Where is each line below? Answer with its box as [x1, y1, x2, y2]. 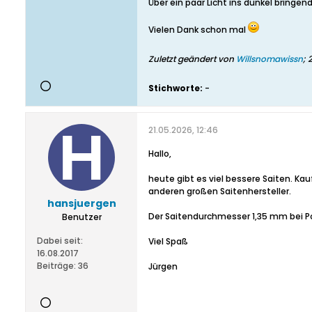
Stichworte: [148, 82, 203, 94]
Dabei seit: [37, 235, 83, 247]
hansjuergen [47, 196, 116, 210]
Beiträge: [37, 260, 76, 272]
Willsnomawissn [236, 53, 303, 65]
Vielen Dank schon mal [148, 24, 248, 36]
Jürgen [148, 260, 178, 272]
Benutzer [61, 211, 102, 223]
